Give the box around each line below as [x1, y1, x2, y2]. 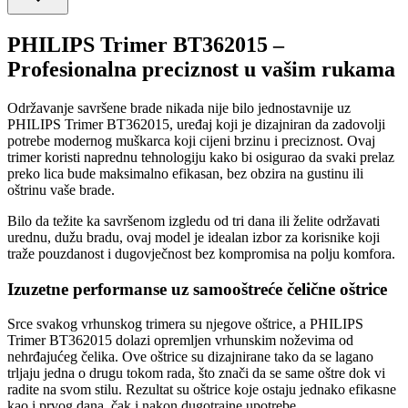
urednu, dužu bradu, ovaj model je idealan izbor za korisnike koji [7, 229, 380, 245]
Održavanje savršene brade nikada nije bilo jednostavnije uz [7, 99, 351, 116]
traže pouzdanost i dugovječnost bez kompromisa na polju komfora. [7, 245, 395, 261]
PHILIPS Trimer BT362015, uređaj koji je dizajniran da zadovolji [7, 116, 385, 132]
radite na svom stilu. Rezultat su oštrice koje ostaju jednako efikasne [7, 382, 396, 398]
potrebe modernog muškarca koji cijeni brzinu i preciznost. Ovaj [7, 132, 375, 148]
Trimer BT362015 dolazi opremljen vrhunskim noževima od [7, 332, 353, 349]
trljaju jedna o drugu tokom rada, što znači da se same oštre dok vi [7, 365, 385, 382]
